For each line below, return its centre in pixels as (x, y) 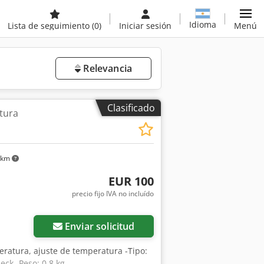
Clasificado (131, 108)
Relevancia (106, 68)
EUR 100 (131, 181)
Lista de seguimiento (50, 26)
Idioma (203, 24)
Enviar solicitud (100, 227)
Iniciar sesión (145, 26)
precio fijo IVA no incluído (113, 194)
